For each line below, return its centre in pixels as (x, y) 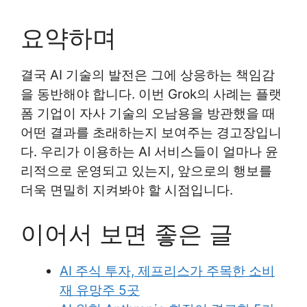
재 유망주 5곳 (100, 290)
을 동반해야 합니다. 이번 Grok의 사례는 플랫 (151, 94)
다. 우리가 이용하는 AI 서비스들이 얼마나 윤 (149, 151)
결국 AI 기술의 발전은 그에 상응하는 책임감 (148, 75)
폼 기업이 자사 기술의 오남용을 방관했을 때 (148, 113)
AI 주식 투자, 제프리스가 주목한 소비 (167, 271)
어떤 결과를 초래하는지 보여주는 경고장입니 (151, 132)
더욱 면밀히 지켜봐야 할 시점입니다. (127, 190)
